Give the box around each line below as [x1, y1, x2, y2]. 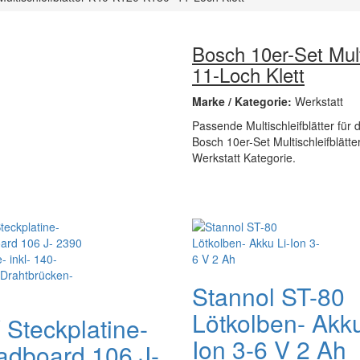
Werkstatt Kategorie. [192, 149, 296, 166]
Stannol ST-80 [192, 279, 345, 313]
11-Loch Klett [192, 60, 305, 88]
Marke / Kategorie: [192, 93, 295, 109]
